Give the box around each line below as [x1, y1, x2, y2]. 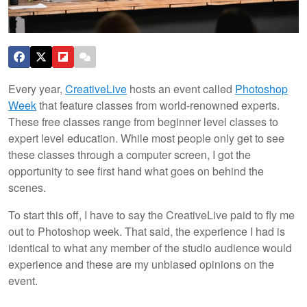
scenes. [8, 179, 46, 195]
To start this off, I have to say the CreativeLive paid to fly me [8, 206, 295, 223]
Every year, [8, 80, 65, 97]
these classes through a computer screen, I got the [8, 146, 251, 162]
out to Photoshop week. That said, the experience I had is [8, 223, 285, 239]
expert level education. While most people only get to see [8, 130, 284, 146]
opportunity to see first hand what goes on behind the [8, 162, 264, 179]
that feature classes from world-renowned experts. [36, 97, 280, 113]
